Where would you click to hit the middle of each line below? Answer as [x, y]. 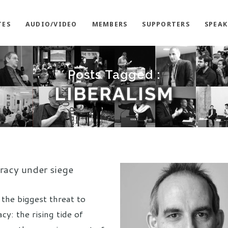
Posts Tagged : [114, 75]
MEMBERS [110, 24]
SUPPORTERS [166, 24]
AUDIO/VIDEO [51, 24]
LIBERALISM [114, 94]
